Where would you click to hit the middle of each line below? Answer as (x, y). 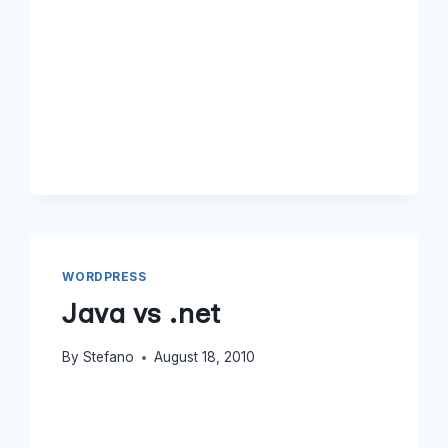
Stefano (108, 357)
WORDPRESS (104, 276)
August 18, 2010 (204, 357)
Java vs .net (141, 312)
